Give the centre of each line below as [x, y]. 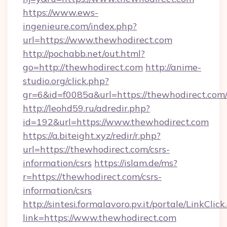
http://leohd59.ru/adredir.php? [86, 108]
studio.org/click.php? [66, 81]
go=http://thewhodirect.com [83, 67]
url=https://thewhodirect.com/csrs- [96, 149]
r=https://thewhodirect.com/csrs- [92, 177]
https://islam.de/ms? [136, 163]
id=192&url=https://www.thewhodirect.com [116, 122]
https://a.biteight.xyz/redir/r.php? [92, 136]
